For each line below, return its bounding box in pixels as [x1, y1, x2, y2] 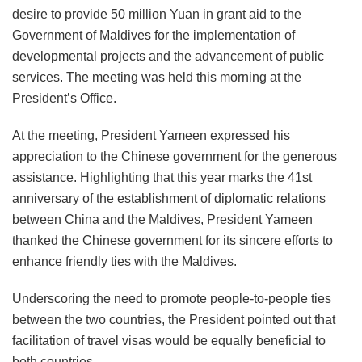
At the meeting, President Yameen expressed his [12, 128, 290, 143]
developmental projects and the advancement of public [12, 49, 324, 64]
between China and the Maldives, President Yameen [12, 213, 313, 227]
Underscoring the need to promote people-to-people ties [12, 292, 331, 306]
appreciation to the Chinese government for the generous [12, 149, 337, 164]
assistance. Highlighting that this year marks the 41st [12, 170, 312, 185]
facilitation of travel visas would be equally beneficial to [12, 334, 326, 348]
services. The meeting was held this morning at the [12, 70, 301, 85]
